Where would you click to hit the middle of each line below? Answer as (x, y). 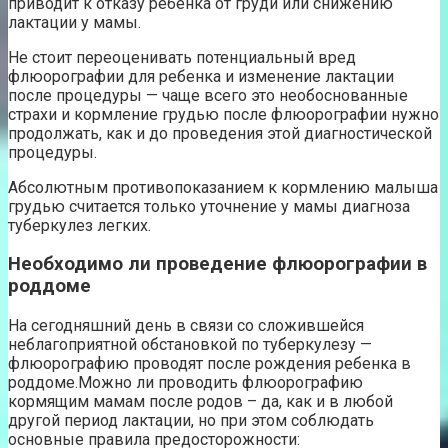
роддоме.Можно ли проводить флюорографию (185, 383)
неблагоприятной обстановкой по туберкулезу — (190, 345)
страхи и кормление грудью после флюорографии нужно (223, 114)
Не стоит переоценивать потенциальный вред (182, 57)
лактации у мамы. (74, 22)
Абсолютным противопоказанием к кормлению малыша (223, 187)
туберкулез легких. (79, 225)
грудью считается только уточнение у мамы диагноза (209, 206)
